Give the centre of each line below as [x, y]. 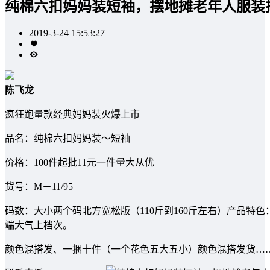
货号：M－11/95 [39, 186]
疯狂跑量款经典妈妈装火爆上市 [72, 114]
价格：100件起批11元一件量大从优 [80, 162]
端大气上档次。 [39, 225]
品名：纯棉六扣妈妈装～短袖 [67, 138]
